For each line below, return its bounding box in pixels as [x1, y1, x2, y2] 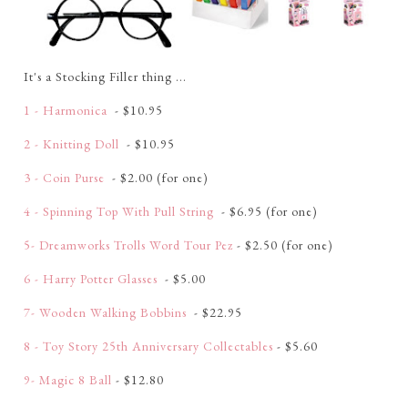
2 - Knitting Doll [23, 136, 123, 153]
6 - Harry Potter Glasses [23, 270, 161, 288]
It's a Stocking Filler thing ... [23, 68, 187, 86]
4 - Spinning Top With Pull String [23, 203, 218, 220]
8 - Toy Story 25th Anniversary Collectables [23, 338, 273, 355]
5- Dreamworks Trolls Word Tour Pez [23, 237, 233, 254]
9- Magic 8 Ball [23, 372, 112, 389]
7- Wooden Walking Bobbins [23, 304, 190, 321]
